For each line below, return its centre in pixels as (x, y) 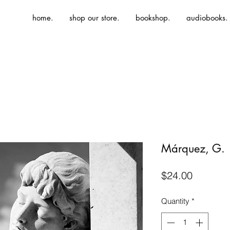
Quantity (175, 201)
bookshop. (153, 18)
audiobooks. (207, 18)
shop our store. (94, 18)
